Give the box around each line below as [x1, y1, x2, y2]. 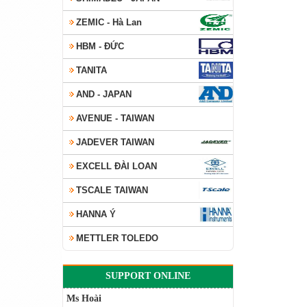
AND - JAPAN [76, 89, 132, 99]
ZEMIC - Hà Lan [76, 17, 142, 27]
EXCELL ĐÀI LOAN [76, 161, 157, 171]
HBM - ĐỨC [76, 41, 124, 51]
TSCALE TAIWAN [76, 185, 148, 195]
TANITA [76, 65, 107, 75]
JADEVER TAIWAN [76, 137, 154, 147]
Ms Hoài [66, 293, 101, 304]
